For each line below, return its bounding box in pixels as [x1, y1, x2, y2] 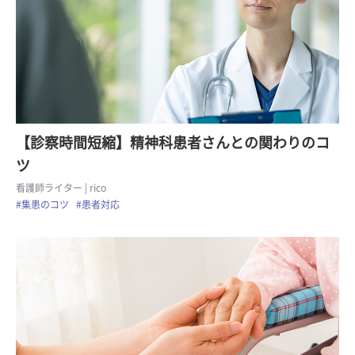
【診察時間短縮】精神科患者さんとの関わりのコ [16, 135, 330, 150]
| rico [85, 182, 106, 193]
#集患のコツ [16, 199, 69, 209]
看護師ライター [16, 182, 82, 193]
